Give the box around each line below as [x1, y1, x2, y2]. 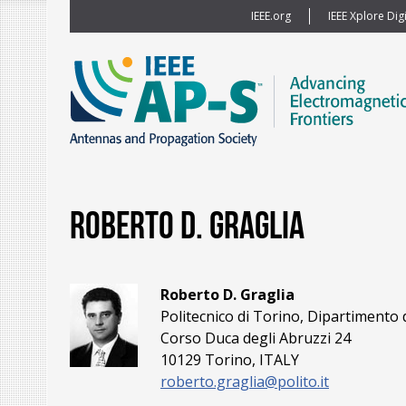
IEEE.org [250, 8, 291, 24]
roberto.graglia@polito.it [160, 372, 329, 392]
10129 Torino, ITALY [160, 350, 299, 371]
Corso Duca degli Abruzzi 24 [160, 328, 351, 349]
